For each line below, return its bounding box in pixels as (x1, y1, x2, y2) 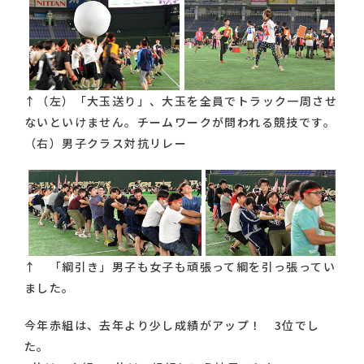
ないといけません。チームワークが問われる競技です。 (24, 113, 336, 130)
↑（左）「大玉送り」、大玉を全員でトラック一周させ (24, 92, 337, 109)
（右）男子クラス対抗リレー (24, 134, 188, 151)
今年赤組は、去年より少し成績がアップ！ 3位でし (24, 316, 320, 333)
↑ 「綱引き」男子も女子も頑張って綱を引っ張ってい (24, 258, 336, 275)
